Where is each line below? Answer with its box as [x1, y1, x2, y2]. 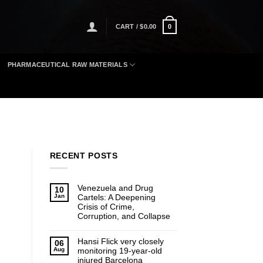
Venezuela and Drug [77, 183, 153, 193]
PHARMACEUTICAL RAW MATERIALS [7, 61, 127, 68]
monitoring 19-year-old [77, 246, 162, 256]
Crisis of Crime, [77, 202, 134, 212]
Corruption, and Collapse [77, 211, 170, 221]
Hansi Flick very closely [77, 237, 164, 247]
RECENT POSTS [49, 151, 118, 160]
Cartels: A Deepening [77, 193, 156, 203]
